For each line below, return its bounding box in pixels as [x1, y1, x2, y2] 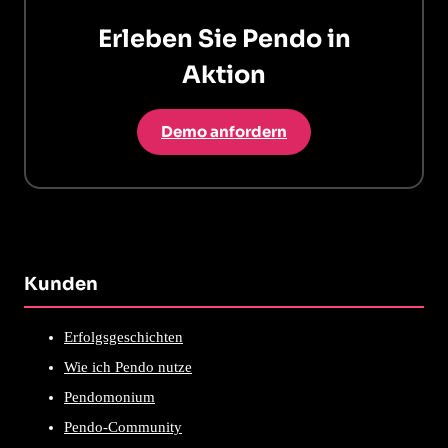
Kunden [24, 272, 98, 295]
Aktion [182, 60, 266, 91]
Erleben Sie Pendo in [97, 24, 351, 55]
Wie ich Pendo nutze [64, 358, 192, 375]
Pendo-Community [64, 418, 182, 435]
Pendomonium [64, 388, 155, 405]
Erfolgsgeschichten [64, 328, 183, 345]
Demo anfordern [161, 122, 287, 142]
